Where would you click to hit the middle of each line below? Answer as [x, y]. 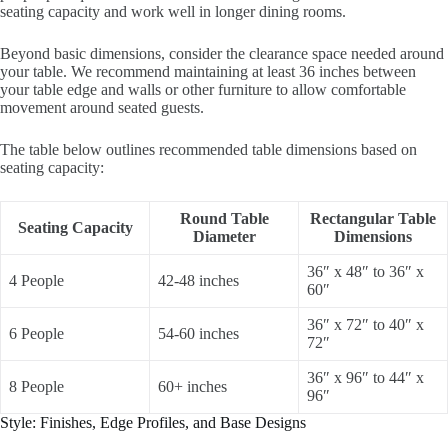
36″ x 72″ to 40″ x [365, 324]
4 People [36, 280]
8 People [36, 386]
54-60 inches [198, 333]
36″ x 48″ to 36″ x [365, 271]
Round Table [224, 218]
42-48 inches [198, 280]
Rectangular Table [373, 218]
